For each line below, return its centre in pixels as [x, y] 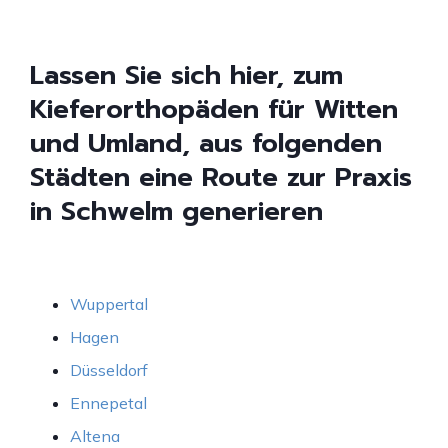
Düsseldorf [109, 369]
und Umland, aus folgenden [206, 142]
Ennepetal [108, 402]
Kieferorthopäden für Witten [214, 108]
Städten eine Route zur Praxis [221, 176]
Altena [95, 435]
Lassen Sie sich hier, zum [186, 74]
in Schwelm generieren [176, 210]
